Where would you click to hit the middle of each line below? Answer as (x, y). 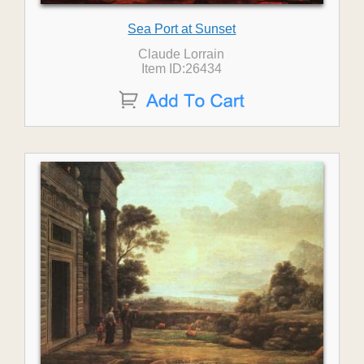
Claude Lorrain (182, 54)
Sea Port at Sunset (182, 29)
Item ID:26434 (181, 69)
